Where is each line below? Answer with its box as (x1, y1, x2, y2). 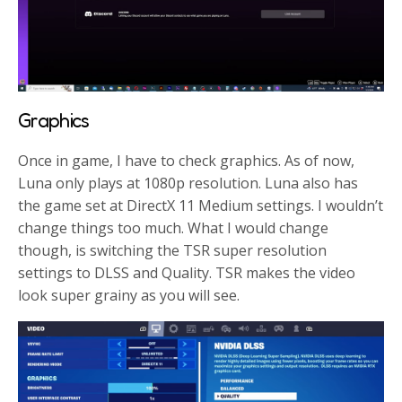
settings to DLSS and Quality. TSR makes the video (18, 262, 356, 283)
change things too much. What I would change (18, 217, 329, 238)
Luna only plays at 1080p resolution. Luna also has (18, 172, 359, 193)
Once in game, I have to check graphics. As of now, (18, 150, 355, 170)
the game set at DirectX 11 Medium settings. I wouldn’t (18, 195, 384, 215)
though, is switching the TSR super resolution (18, 240, 328, 260)
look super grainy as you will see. (18, 284, 240, 305)
